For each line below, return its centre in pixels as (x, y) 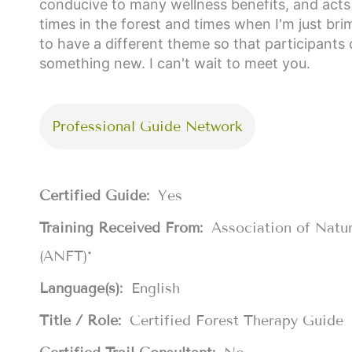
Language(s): (83, 288)
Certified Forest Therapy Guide (236, 320)
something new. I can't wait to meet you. (175, 63)
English (156, 288)
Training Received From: (123, 227)
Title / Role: (82, 320)
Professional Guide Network (147, 126)
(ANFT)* (66, 256)
